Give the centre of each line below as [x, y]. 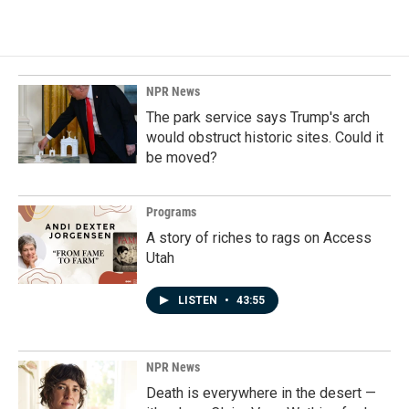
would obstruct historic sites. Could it [265, 137]
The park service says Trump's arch [258, 117]
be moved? [182, 157]
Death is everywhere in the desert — [261, 393]
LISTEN [199, 300]
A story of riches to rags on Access [259, 238]
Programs [171, 212]
